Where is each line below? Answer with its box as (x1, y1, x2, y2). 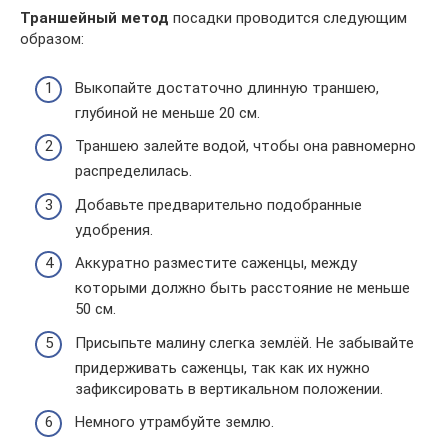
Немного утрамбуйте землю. (75, 413, 274, 431)
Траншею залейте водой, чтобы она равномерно (75, 137, 416, 155)
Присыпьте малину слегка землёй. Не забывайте (75, 333, 414, 352)
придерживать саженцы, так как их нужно (75, 358, 370, 377)
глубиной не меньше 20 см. (75, 103, 260, 122)
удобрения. (75, 220, 153, 239)
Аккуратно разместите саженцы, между (75, 254, 357, 272)
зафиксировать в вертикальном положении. (75, 379, 383, 398)
